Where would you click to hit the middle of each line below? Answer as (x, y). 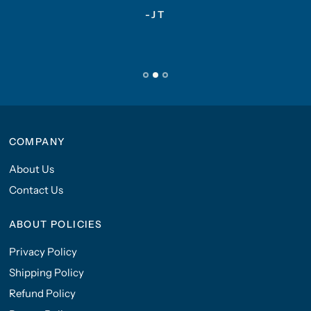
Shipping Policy (46, 272)
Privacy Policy (43, 252)
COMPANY (37, 142)
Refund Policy (42, 293)
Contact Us (36, 190)
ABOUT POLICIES (56, 224)
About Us (31, 169)
